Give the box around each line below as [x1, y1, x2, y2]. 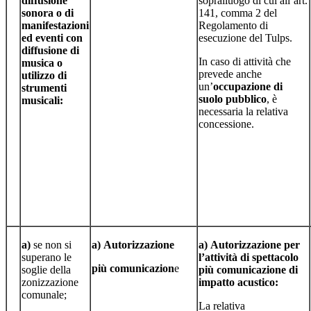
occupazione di [213, 80, 283, 92]
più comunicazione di [199, 263, 298, 276]
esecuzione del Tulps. [199, 31, 292, 44]
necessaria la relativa [199, 105, 288, 117]
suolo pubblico [199, 92, 267, 105]
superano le [22, 251, 72, 263]
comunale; [22, 288, 67, 301]
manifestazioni [22, 19, 89, 31]
